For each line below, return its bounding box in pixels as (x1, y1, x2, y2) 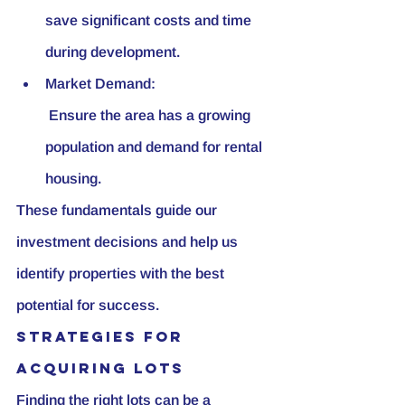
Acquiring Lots (16, 358, 184, 377)
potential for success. (16, 297, 159, 313)
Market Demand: (45, 75, 155, 91)
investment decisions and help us (16, 233, 241, 250)
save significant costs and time (45, 12, 255, 28)
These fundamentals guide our (16, 202, 221, 218)
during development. (45, 43, 180, 60)
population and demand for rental (45, 138, 266, 155)
